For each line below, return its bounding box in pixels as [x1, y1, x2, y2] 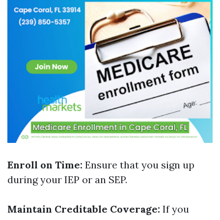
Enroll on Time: [7, 159, 82, 171]
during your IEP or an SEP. [7, 173, 127, 186]
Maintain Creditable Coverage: [7, 203, 160, 215]
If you [160, 203, 189, 215]
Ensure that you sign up [82, 159, 194, 171]
